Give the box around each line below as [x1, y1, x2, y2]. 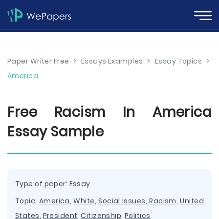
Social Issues [98, 196, 146, 206]
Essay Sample [7, 122, 104, 141]
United [180, 196, 204, 206]
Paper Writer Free [7, 56, 69, 66]
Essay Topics [154, 56, 202, 66]
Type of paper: [15, 179, 69, 189]
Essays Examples [81, 56, 143, 66]
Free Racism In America [7, 103, 212, 122]
